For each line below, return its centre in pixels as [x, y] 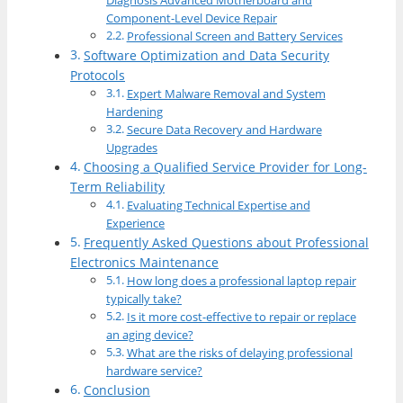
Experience [135, 224]
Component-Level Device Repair [192, 18]
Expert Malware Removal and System [226, 94]
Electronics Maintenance [144, 263]
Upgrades [132, 148]
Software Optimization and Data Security [206, 56]
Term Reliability [117, 187]
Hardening [134, 112]
